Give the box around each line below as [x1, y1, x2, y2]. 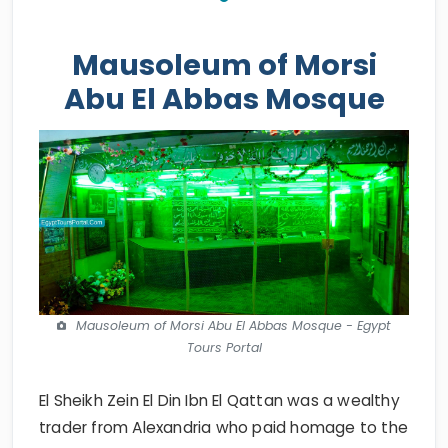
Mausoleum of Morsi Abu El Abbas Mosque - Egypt [76, 317, 391, 334]
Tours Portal [186, 339, 262, 356]
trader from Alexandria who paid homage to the [39, 417, 409, 438]
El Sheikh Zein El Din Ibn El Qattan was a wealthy [39, 390, 400, 411]
